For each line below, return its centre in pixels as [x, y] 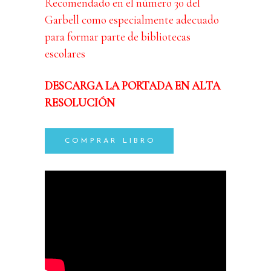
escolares [65, 53]
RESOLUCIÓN [80, 102]
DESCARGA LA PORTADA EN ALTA [132, 85]
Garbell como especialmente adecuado [132, 19]
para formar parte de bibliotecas [118, 36]
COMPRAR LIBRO [111, 141]
